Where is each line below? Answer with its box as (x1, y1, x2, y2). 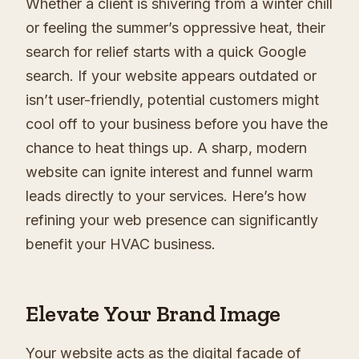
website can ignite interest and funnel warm (26, 163, 313, 180)
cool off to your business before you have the (26, 115, 328, 132)
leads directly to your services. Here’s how (26, 188, 307, 204)
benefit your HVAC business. (26, 236, 216, 252)
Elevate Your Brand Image (26, 301, 280, 327)
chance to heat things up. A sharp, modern (26, 139, 307, 156)
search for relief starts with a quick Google (26, 43, 306, 60)
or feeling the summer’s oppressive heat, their (26, 19, 325, 36)
